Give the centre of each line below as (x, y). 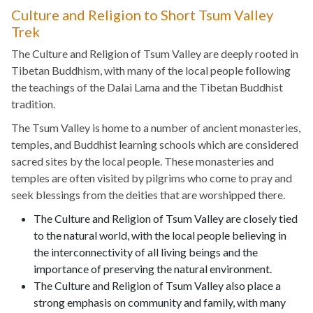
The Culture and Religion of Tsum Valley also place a (157, 286)
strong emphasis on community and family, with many (160, 303)
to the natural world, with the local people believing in (160, 235)
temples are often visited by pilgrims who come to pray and (152, 178)
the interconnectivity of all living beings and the (146, 252)
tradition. (33, 104)
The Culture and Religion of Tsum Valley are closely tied (166, 219)
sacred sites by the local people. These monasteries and (143, 161)
